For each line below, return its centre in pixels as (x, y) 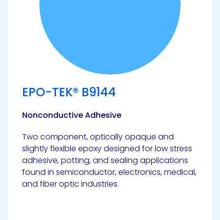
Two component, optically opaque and (98, 137)
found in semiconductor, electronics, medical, (109, 172)
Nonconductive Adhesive (72, 115)
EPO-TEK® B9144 (69, 92)
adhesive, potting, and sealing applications (105, 160)
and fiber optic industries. (70, 184)
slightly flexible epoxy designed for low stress (107, 149)
